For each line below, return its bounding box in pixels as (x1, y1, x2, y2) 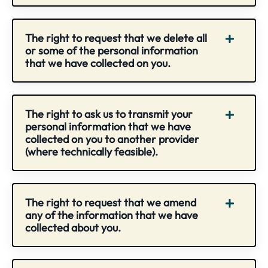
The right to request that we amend (25, 195, 196, 209)
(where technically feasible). (25, 144, 158, 159)
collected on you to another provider (25, 132, 199, 146)
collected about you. (25, 220, 121, 234)
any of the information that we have (25, 208, 198, 222)
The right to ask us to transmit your (25, 106, 193, 121)
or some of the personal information (25, 43, 198, 57)
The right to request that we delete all (25, 31, 207, 45)
